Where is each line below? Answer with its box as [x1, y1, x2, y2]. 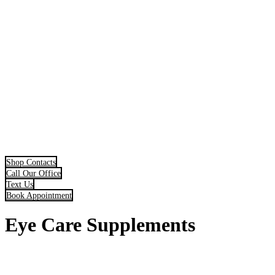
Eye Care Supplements [5, 214, 195, 236]
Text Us [6, 179, 33, 189]
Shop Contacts [6, 157, 56, 167]
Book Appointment [6, 190, 72, 200]
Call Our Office [6, 168, 61, 178]
